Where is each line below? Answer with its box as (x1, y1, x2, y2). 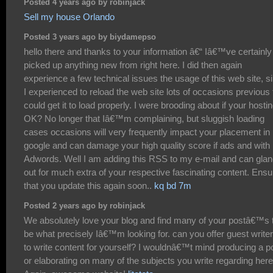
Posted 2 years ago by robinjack (24, 202, 145, 211)
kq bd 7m (154, 180, 191, 191)
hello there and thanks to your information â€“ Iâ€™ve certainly (24, 46, 272, 57)
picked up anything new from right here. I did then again (24, 59, 242, 70)
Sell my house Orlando (24, 11, 115, 22)
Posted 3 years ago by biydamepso (24, 33, 156, 42)
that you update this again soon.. (24, 180, 154, 191)
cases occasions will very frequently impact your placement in (24, 126, 270, 137)
